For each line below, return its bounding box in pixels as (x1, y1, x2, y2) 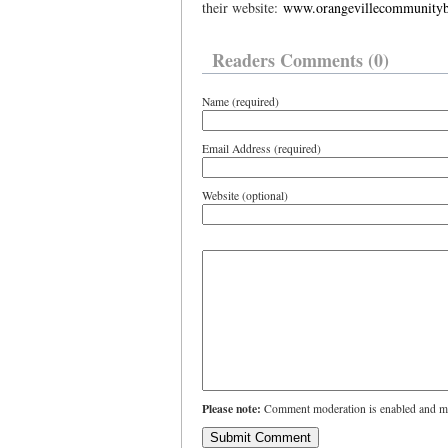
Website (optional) (202, 188, 288, 203)
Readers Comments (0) (212, 47, 389, 73)
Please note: (202, 400, 261, 417)
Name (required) (202, 94, 279, 109)
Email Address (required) (202, 141, 321, 156)
